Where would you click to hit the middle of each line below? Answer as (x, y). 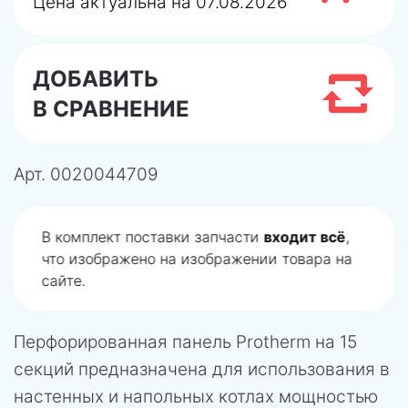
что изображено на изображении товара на (197, 259)
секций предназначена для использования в (202, 369)
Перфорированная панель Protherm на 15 (185, 342)
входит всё (305, 237)
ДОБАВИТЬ (96, 79)
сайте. (64, 280)
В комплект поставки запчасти (153, 237)
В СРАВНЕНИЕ (111, 109)
